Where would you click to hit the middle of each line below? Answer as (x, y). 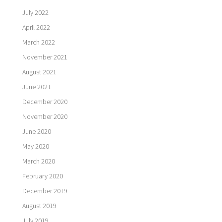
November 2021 (45, 57)
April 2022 (36, 27)
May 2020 (35, 146)
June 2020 (36, 131)
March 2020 (38, 161)
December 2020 (45, 101)
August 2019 (39, 205)
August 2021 (39, 72)
